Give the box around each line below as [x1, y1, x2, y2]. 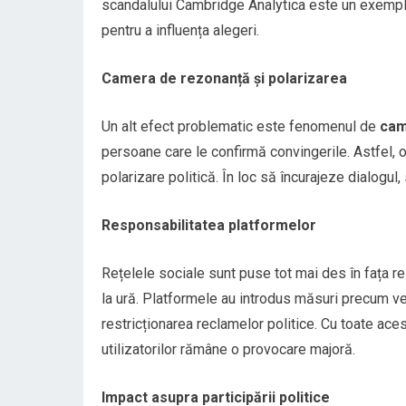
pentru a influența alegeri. [101, 22, 259, 39]
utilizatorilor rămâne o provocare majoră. [101, 341, 355, 358]
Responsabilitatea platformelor [101, 217, 316, 234]
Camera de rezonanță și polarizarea [101, 70, 347, 87]
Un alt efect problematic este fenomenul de [101, 118, 380, 135]
